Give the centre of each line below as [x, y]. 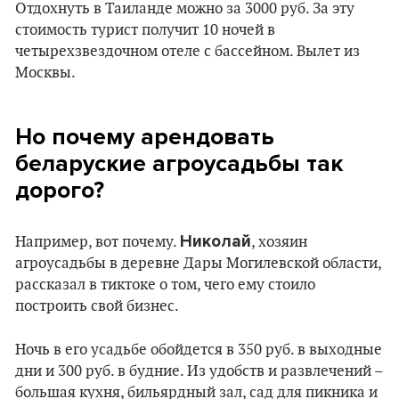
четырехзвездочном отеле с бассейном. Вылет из [187, 52]
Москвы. [45, 73]
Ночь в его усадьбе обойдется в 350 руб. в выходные [199, 350]
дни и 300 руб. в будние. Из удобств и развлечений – [199, 371]
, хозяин [279, 242]
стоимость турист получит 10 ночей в [145, 30]
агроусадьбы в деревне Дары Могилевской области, [198, 264]
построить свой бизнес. [97, 306]
